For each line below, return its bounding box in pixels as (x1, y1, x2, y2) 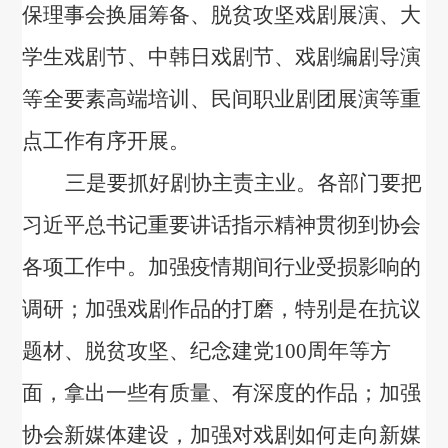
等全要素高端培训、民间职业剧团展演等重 (22, 87, 422, 112)
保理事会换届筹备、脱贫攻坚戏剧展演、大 (22, 3, 422, 28)
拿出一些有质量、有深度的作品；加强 (64, 381, 422, 406)
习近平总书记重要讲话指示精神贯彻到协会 (22, 213, 422, 238)
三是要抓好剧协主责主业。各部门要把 (65, 171, 423, 196)
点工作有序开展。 (22, 129, 191, 154)
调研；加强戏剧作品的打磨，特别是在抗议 (22, 297, 422, 322)
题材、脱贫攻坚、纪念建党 (22, 339, 275, 364)
